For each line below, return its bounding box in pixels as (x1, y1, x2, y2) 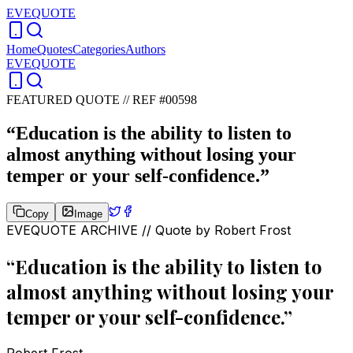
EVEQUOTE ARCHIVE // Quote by (6, 221, 214, 238)
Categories (72, 43, 125, 56)
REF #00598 (132, 93, 197, 106)
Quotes (37, 43, 72, 56)
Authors (125, 43, 165, 56)
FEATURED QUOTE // (6, 93, 132, 106)
